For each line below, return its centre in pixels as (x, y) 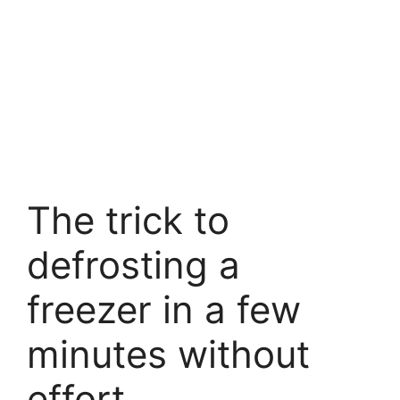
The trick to (128, 220)
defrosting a (133, 264)
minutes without (168, 354)
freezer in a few (164, 309)
